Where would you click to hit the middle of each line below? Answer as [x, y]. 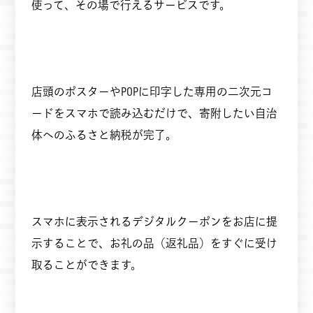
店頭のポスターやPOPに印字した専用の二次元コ [152, 92]
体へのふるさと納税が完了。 [104, 135]
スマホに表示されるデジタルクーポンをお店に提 [154, 221]
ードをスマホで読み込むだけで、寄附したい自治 [154, 113]
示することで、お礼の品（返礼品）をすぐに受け [154, 243]
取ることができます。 [86, 265]
